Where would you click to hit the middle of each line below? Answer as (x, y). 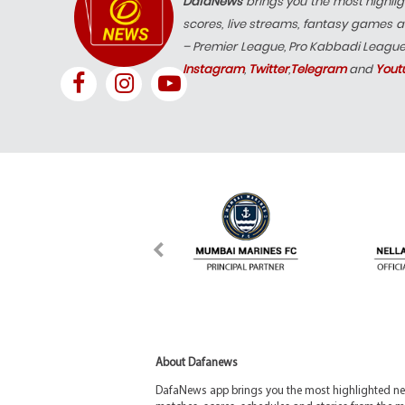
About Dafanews (197, 363)
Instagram (213, 69)
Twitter (268, 69)
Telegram (318, 69)
